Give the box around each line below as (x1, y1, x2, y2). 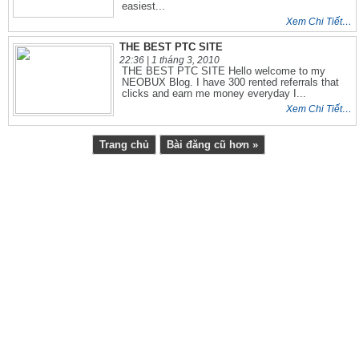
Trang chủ (99, 139, 149, 151)
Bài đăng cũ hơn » (166, 139, 258, 151)
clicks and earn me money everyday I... (122, 88, 306, 99)
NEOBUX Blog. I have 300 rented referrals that (122, 77, 339, 88)
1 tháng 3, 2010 (151, 55, 220, 65)
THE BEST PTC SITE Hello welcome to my (122, 66, 325, 77)
